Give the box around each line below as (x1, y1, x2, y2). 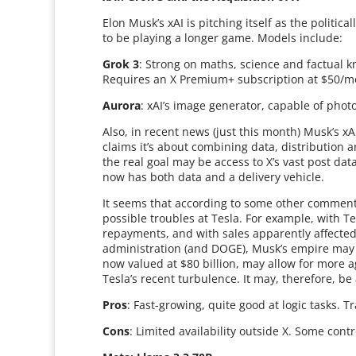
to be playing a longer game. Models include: (103, 30, 343, 45)
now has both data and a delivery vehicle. (103, 169, 325, 184)
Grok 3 (103, 56, 140, 72)
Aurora (103, 98, 141, 113)
